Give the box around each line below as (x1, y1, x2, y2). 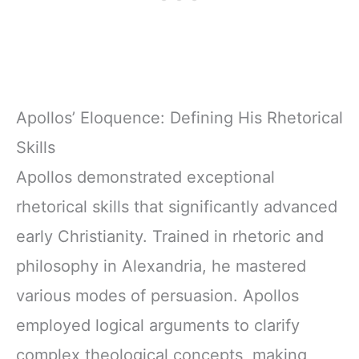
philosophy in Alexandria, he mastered (16, 256, 306, 276)
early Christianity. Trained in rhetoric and (16, 226, 324, 246)
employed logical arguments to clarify (16, 315, 300, 335)
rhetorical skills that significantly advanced (16, 196, 337, 216)
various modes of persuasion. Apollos (16, 285, 299, 305)
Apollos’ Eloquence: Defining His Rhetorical (16, 107, 343, 127)
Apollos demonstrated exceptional (16, 167, 275, 187)
